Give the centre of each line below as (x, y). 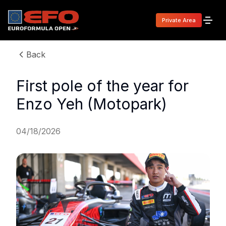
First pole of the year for (102, 86)
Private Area (179, 20)
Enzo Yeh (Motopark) (92, 104)
